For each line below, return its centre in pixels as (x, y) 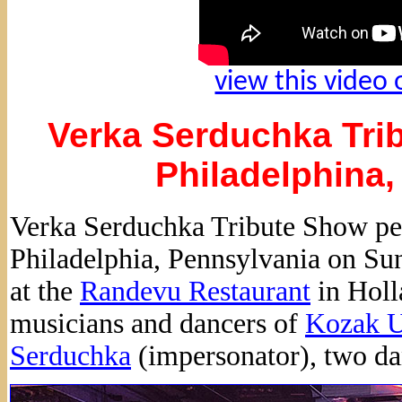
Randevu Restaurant (195, 291)
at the (45, 291)
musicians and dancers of (157, 323)
